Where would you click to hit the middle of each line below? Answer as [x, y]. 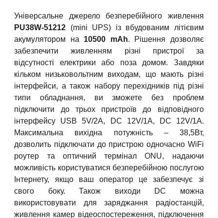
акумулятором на [47, 39]
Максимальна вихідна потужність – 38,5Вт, [109, 132]
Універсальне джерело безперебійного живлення [109, 16]
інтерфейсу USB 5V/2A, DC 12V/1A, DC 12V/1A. [109, 121]
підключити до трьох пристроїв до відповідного [109, 109]
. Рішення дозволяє [166, 39]
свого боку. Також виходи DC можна [109, 191]
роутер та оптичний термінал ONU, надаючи [109, 156]
